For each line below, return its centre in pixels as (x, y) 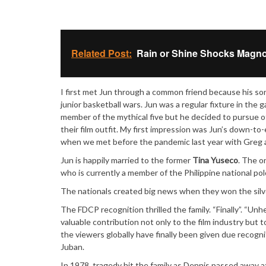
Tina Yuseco (215, 160)
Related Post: (102, 53)
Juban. (72, 246)
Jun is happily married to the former (126, 160)
